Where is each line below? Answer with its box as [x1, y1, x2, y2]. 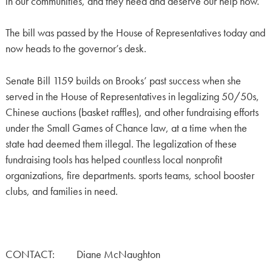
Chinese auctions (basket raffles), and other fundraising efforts [5, 105, 259, 119]
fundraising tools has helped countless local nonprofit [5, 152, 222, 166]
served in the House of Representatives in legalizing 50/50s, [5, 89, 259, 103]
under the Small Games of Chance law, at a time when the [5, 121, 247, 135]
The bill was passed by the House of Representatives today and [5, 26, 265, 40]
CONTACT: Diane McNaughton [5, 248, 160, 262]
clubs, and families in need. [5, 184, 118, 198]
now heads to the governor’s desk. [5, 42, 146, 56]
